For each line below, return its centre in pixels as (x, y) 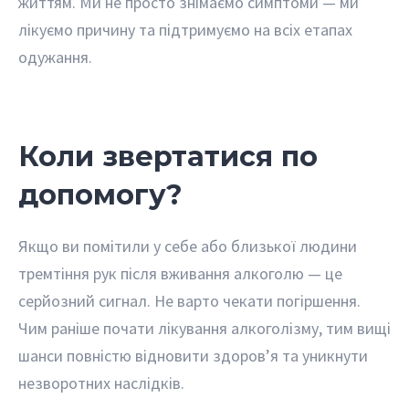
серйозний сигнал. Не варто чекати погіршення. (189, 300)
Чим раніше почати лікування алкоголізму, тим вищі (204, 328)
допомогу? (100, 194)
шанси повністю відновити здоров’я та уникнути (193, 355)
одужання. (55, 58)
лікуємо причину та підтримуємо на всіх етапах (185, 30)
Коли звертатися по (168, 156)
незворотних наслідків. (101, 383)
